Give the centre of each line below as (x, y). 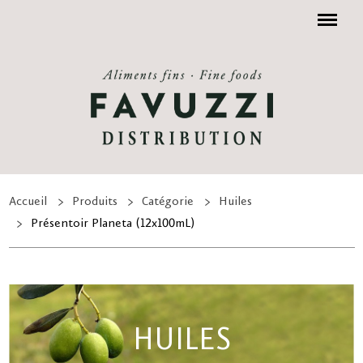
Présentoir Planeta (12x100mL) (113, 224)
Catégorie (168, 202)
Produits (94, 202)
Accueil (28, 202)
